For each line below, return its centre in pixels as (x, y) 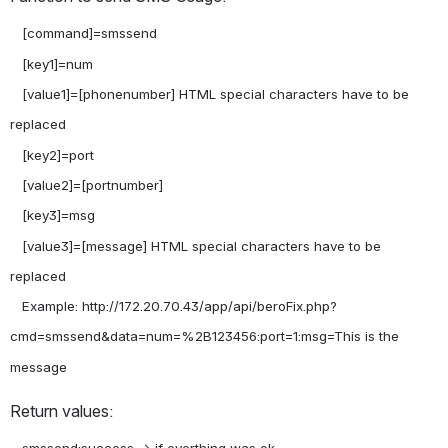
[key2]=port (16, 154)
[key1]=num (16, 63)
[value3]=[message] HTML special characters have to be (16, 245)
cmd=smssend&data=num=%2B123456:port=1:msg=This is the (204, 336)
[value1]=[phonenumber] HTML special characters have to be (16, 93)
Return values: (61, 411)
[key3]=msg (16, 215)
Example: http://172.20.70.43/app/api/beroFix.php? (16, 306)
